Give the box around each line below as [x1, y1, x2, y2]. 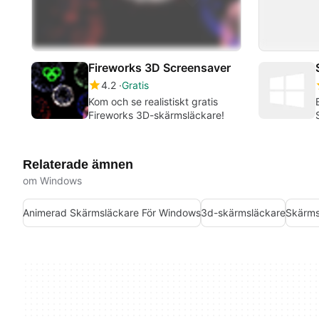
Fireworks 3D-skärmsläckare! [88, 108, 224, 121]
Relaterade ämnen [23, 157, 133, 172]
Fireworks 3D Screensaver [88, 60, 231, 75]
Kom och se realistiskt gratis [88, 95, 218, 108]
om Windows [23, 174, 82, 187]
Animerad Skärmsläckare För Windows [23, 206, 201, 219]
